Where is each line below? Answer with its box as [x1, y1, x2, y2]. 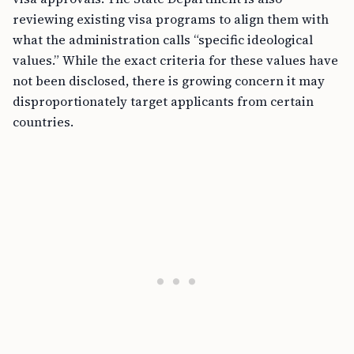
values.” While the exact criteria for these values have [13, 51, 338, 69]
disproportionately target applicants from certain [13, 92, 314, 110]
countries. [13, 113, 73, 130]
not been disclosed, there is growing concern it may [13, 72, 325, 89]
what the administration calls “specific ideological [13, 31, 313, 48]
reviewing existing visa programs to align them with [13, 10, 329, 28]
